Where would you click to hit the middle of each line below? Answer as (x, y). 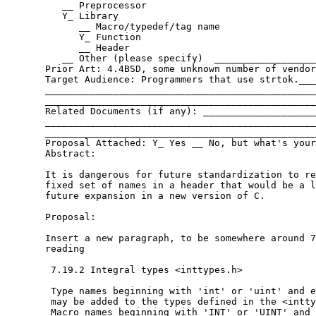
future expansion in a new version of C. (135, 196)
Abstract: (51, 154)
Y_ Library (62, 16)
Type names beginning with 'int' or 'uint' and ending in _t (28, 291)
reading (45, 249)
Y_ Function (73, 37)
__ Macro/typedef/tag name (113, 27)
